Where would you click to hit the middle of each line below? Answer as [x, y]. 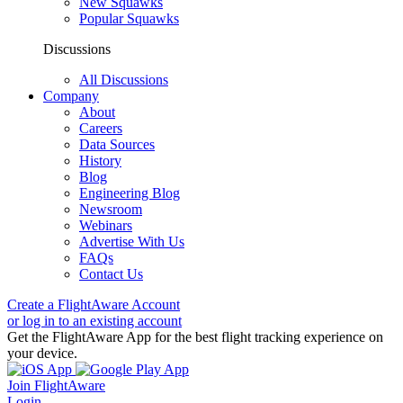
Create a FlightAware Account [94, 304]
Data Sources [117, 144]
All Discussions [124, 80]
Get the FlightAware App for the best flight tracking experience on [195, 337]
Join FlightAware [56, 385]
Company [71, 96]
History [100, 161]
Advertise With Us [132, 242]
